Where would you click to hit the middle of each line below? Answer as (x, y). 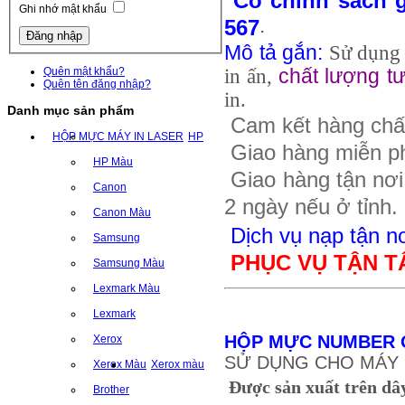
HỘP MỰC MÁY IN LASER (118, 136)
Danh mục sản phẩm (71, 110)
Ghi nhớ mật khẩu (63, 9)
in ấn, (252, 77)
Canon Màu (122, 212)
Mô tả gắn (271, 53)
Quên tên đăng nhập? (97, 84)
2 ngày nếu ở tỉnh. (311, 207)
